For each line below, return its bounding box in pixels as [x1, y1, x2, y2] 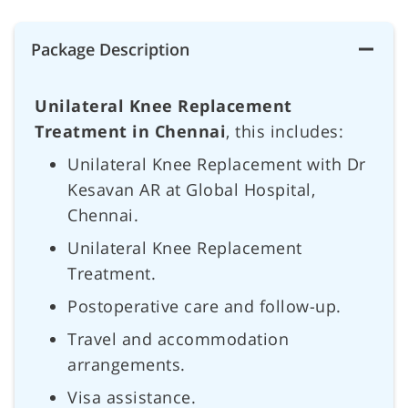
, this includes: [226, 119, 343, 142]
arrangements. [67, 352, 186, 375]
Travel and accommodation [67, 327, 289, 350]
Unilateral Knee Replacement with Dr [67, 152, 366, 175]
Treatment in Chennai [35, 119, 226, 142]
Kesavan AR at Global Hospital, [67, 178, 315, 200]
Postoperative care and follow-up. [67, 294, 342, 317]
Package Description [31, 37, 189, 60]
